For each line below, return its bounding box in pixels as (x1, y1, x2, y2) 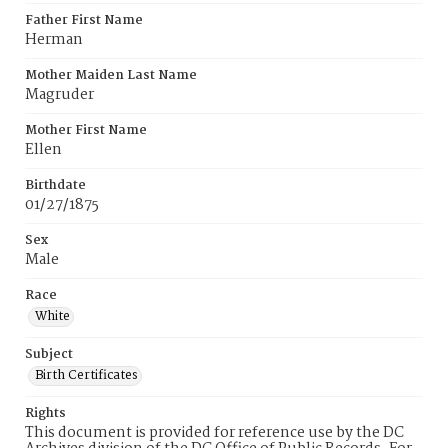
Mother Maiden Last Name (25, 65, 197, 86)
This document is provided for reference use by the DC (25, 421, 404, 445)
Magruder (25, 83, 94, 107)
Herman (25, 28, 83, 52)
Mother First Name (25, 120, 147, 141)
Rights (25, 403, 66, 424)
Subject (25, 344, 73, 365)
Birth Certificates (35, 365, 138, 386)
